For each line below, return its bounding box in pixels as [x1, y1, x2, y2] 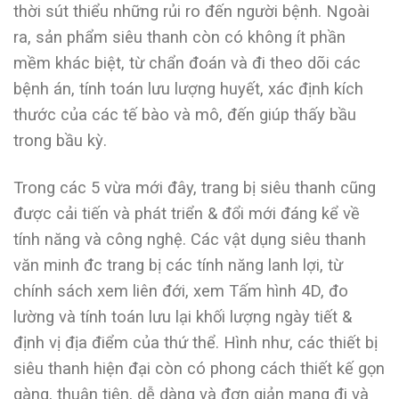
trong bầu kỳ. [13, 130, 107, 150]
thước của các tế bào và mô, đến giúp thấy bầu [13, 104, 356, 124]
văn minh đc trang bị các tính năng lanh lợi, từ [13, 255, 343, 274]
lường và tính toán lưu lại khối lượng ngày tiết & [13, 306, 352, 326]
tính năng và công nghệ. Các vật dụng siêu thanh [13, 229, 366, 248]
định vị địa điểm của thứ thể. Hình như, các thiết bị [13, 332, 378, 352]
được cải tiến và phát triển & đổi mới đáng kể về [13, 203, 360, 223]
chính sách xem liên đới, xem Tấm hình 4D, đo [13, 281, 348, 300]
